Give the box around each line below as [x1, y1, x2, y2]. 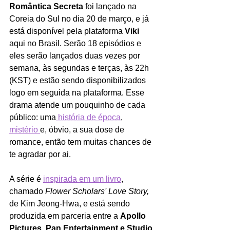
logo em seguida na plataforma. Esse [9, 88, 146, 97]
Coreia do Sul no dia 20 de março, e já [9, 14, 151, 23]
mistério [9, 125, 40, 134]
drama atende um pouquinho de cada [9, 100, 147, 109]
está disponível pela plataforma [9, 26, 125, 35]
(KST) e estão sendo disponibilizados [9, 75, 148, 85]
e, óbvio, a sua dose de [40, 125, 126, 134]
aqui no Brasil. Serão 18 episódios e [9, 39, 143, 48]
